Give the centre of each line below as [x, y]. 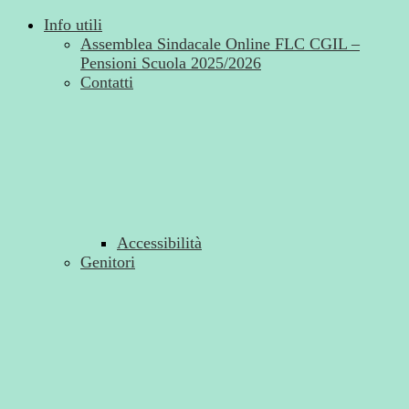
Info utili [73, 25]
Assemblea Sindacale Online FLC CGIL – [220, 44]
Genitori [108, 262]
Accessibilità [159, 243]
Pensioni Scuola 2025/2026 [171, 63]
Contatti [107, 83]
